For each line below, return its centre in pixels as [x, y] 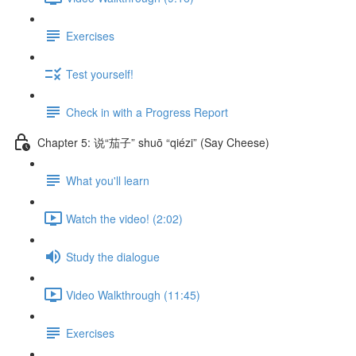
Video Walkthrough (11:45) [133, 294]
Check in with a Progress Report [147, 112]
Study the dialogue [113, 256]
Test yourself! [100, 74]
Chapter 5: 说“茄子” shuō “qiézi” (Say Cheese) [153, 142]
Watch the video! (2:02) [124, 218]
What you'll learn [108, 180]
